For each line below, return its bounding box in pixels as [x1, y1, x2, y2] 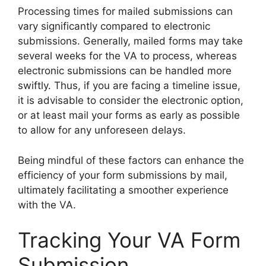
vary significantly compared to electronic [18, 20, 210, 33]
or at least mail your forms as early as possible [18, 109, 240, 122]
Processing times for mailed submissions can [18, 5, 233, 18]
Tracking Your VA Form [18, 227, 240, 253]
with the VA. [18, 198, 76, 211]
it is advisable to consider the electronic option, [18, 94, 243, 107]
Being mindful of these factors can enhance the [18, 154, 244, 166]
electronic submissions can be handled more [18, 65, 232, 77]
